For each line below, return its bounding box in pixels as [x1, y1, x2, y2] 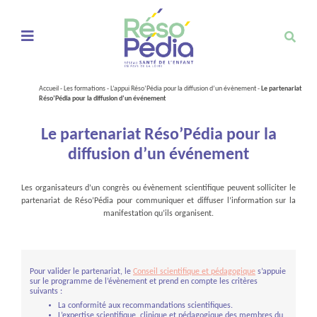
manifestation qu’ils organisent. [103, 209, 214, 219]
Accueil [39, 86, 59, 93]
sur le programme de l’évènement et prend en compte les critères [30, 277, 258, 287]
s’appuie [255, 267, 286, 277]
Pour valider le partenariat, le [30, 267, 133, 277]
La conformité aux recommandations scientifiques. [58, 301, 233, 311]
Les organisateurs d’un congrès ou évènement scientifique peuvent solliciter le [21, 184, 296, 193]
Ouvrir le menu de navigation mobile [21, 30, 174, 42]
